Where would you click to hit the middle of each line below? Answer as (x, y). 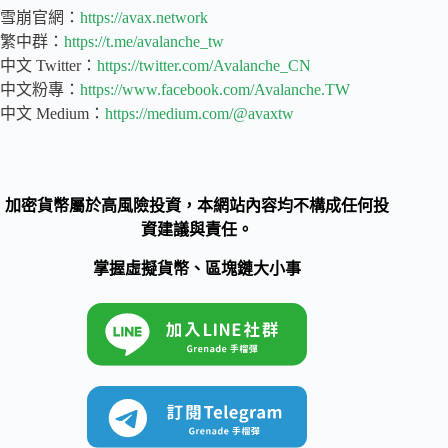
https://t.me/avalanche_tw (144, 41)
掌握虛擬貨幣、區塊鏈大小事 (197, 268)
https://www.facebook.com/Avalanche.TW (215, 89)
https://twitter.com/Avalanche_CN (204, 65)
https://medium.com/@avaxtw (199, 113)
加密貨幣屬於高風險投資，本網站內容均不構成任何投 (197, 205)
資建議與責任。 (197, 229)
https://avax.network (144, 17)
